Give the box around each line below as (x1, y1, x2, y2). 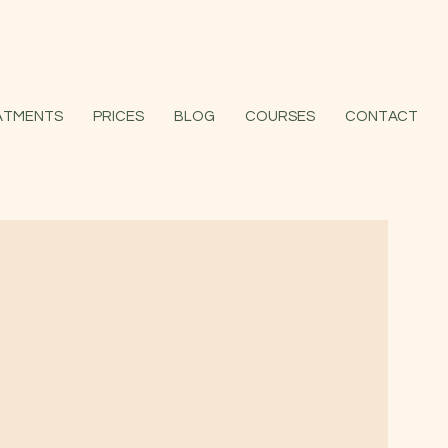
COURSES (245, 109, 315, 124)
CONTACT (345, 109, 418, 124)
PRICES (93, 109, 144, 124)
